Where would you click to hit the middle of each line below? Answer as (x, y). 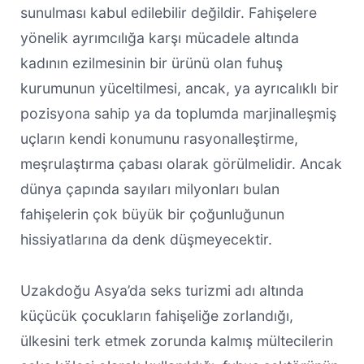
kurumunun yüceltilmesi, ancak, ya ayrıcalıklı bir (179, 88)
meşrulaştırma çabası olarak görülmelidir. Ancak (181, 163)
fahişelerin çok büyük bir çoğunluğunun (152, 214)
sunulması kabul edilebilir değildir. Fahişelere (168, 12)
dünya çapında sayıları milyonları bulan (149, 188)
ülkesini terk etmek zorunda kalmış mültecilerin (176, 340)
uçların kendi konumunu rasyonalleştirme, (159, 138)
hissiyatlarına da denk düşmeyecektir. (146, 239)
